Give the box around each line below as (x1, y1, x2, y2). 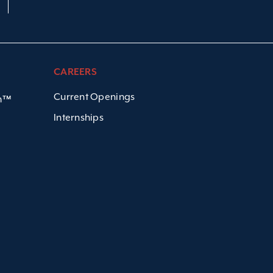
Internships (54, 112, 104, 123)
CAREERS (54, 66, 97, 78)
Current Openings (54, 91, 135, 102)
